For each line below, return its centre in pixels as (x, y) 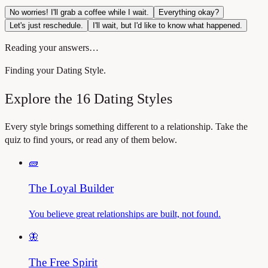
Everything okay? (189, 12)
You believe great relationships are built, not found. (125, 214)
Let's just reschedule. (46, 25)
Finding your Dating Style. (55, 70)
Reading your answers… (52, 47)
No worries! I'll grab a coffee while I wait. (79, 12)
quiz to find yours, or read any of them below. (91, 140)
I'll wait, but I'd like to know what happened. (167, 25)
